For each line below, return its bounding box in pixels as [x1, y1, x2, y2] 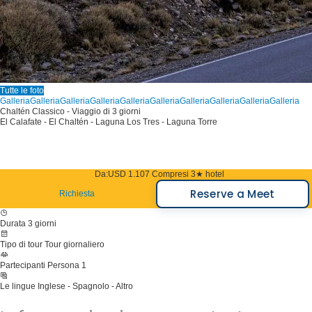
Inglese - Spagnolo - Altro [38, 281, 133, 291]
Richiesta [58, 189, 95, 198]
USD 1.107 [108, 169, 150, 179]
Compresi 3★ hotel [152, 169, 224, 179]
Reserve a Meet [190, 187, 275, 201]
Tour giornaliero [45, 240, 104, 249]
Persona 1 [47, 260, 86, 270]
